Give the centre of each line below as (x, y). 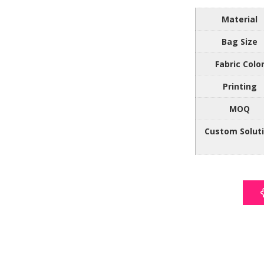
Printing (240, 86)
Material (240, 19)
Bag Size (240, 42)
